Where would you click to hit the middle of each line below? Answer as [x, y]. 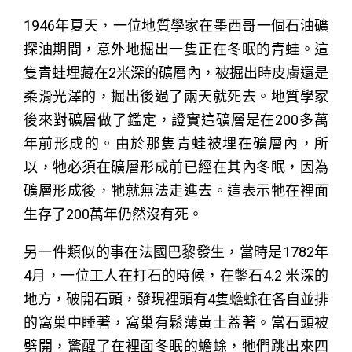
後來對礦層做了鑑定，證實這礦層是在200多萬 [176, 119]
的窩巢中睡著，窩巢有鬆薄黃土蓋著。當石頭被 [176, 322]
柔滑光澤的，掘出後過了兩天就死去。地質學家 [176, 96]
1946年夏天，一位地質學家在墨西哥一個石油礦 [176, 25]
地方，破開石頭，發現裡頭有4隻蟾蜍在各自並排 [176, 299]
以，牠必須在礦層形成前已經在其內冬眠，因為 [176, 167]
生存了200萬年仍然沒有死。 [113, 214]
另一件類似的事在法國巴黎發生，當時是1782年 [176, 251]
